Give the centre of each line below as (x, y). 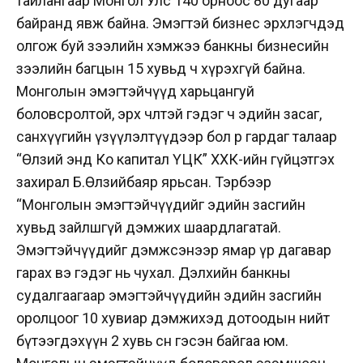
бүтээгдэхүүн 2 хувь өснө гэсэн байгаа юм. (152, 340)
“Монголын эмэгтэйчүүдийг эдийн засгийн (161, 204)
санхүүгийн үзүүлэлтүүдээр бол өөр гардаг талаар (177, 136)
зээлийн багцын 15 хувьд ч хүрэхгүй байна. (161, 68)
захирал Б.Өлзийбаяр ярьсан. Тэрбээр (144, 181)
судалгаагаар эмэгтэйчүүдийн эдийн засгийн (169, 295)
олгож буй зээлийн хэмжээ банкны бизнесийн (173, 45)
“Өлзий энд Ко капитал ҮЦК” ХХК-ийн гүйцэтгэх (175, 159)
